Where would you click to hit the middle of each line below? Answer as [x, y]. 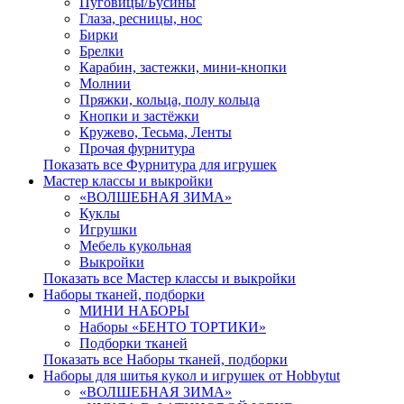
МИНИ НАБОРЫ [134, 311]
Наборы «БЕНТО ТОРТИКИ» [173, 327]
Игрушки [108, 230]
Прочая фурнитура [137, 148]
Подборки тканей [133, 343]
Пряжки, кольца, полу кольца [170, 100]
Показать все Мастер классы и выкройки [170, 278]
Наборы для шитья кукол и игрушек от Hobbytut [192, 376]
